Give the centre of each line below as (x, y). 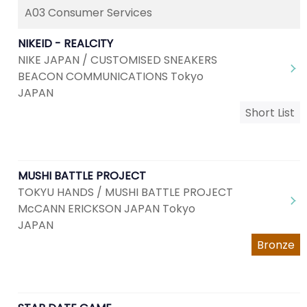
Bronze (276, 245)
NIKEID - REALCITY (65, 44)
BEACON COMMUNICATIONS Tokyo (111, 76)
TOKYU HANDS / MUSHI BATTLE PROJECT (125, 192)
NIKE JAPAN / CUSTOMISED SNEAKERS (118, 60)
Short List (270, 113)
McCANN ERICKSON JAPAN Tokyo (107, 209)
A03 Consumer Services (88, 13)
